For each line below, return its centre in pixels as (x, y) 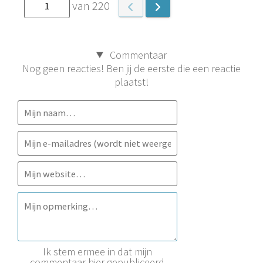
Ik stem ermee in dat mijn (97, 252)
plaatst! (131, 82)
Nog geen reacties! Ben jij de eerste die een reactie (131, 68)
